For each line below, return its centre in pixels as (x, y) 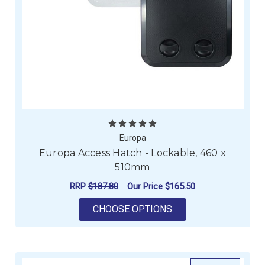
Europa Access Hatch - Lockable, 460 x (132, 153)
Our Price (146, 186)
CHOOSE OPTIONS (132, 209)
